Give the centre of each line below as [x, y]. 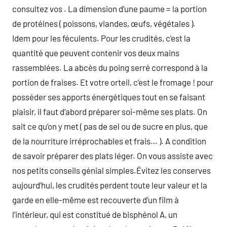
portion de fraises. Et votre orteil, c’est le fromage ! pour [113, 82]
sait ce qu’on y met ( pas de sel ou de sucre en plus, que [110, 126]
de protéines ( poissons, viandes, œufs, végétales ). [104, 23]
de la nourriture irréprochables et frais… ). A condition [109, 141]
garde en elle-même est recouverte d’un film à [96, 200]
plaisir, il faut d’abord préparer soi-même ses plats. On [110, 111]
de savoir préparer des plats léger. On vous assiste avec [112, 156]
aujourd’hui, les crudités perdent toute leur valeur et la [110, 185]
